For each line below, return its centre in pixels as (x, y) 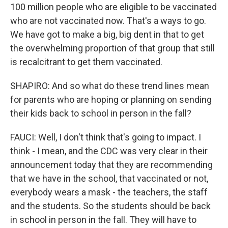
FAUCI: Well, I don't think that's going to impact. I (106, 137)
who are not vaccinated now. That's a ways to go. (108, 21)
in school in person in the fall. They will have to (103, 220)
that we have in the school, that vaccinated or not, (109, 178)
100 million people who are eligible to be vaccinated (113, 7)
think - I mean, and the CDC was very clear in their (109, 151)
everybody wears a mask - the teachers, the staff (109, 192)
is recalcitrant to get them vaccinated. (86, 62)
